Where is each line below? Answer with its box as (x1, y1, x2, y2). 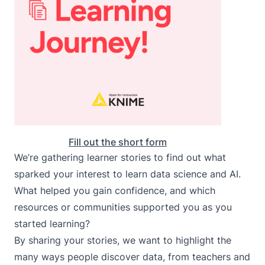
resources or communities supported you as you (14, 201, 232, 213)
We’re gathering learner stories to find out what (14, 151, 226, 163)
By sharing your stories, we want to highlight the (14, 234, 231, 246)
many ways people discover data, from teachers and (14, 250, 250, 263)
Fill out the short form (69, 135, 167, 148)
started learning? (14, 217, 90, 230)
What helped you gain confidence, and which (14, 184, 215, 196)
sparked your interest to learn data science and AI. (14, 167, 241, 180)
